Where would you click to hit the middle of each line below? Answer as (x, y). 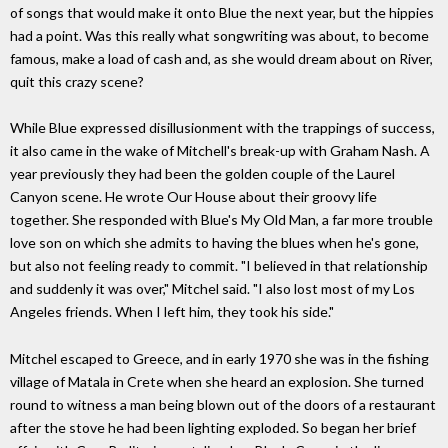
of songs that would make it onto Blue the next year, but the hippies (222, 12)
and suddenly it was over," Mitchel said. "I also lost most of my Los (212, 289)
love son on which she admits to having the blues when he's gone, (214, 243)
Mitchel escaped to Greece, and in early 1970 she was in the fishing (219, 359)
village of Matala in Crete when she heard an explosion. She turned (217, 382)
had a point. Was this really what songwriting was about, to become (219, 35)
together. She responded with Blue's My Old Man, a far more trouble (221, 220)
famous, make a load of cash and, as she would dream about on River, (221, 58)
